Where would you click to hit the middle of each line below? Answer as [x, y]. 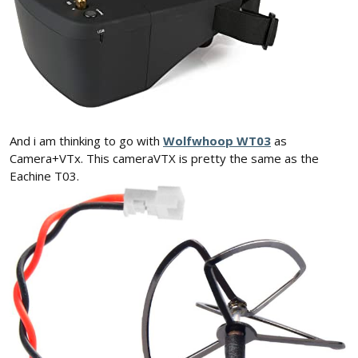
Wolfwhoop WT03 [217, 141]
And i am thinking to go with [86, 141]
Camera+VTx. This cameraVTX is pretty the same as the [164, 159]
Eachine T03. [44, 176]
